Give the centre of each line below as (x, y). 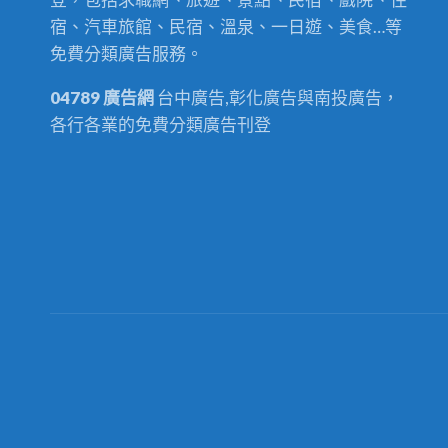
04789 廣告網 (102, 98)
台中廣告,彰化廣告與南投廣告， (277, 98)
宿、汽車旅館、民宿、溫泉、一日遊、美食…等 (226, 27)
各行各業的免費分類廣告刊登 (161, 125)
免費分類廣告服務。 (127, 54)
